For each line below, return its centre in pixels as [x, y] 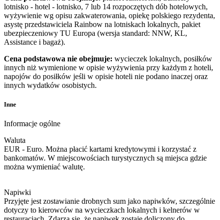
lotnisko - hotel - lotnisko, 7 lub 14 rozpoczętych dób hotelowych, [106, 6]
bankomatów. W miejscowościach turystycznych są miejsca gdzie [105, 158]
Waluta [15, 140]
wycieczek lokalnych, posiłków [163, 58]
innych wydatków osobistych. [50, 85]
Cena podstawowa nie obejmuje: [59, 58]
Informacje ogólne [32, 124]
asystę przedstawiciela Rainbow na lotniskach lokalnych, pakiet [102, 24]
